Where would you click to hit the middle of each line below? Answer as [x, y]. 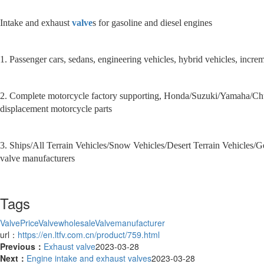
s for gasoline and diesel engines [152, 23]
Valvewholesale [67, 223]
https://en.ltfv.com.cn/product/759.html [89, 235]
